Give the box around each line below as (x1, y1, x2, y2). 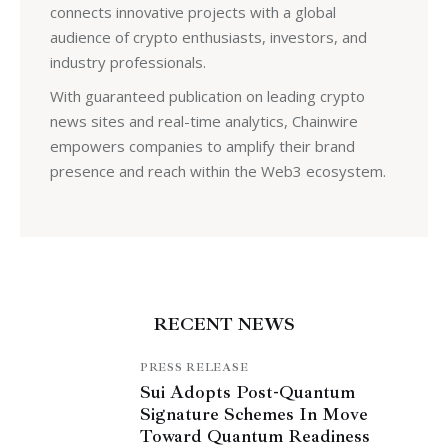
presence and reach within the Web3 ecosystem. (49, 160, 386, 181)
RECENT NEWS (153, 312, 295, 335)
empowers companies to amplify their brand (49, 135, 355, 156)
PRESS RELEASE (140, 359, 249, 375)
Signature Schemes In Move (140, 402, 368, 425)
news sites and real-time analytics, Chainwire (49, 110, 358, 131)
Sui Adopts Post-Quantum (140, 380, 355, 403)
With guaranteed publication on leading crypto (49, 85, 365, 106)
